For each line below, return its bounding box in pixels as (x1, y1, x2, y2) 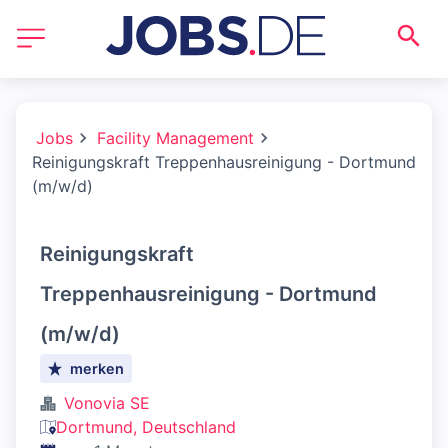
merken (70, 360, 125, 377)
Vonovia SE (64, 393, 150, 413)
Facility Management (97, 128, 254, 148)
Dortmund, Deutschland (56, 417, 236, 437)
